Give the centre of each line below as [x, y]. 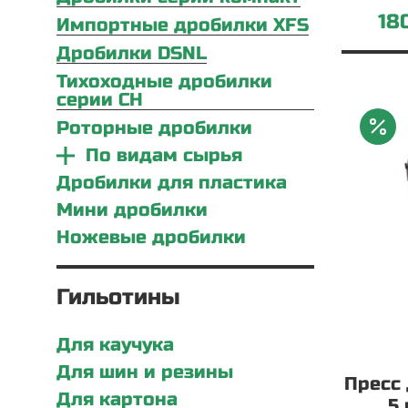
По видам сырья [164, 155]
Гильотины [118, 297]
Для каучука [115, 345]
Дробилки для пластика [172, 183]
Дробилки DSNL [132, 53]
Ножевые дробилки [151, 237]
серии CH [100, 100]
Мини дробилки [132, 210]
